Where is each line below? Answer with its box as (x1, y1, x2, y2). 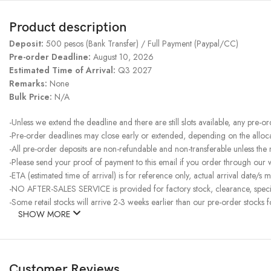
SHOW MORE (18, 208, 73, 221)
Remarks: (9, 77, 50, 90)
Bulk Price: (9, 91, 54, 103)
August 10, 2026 (91, 51, 154, 64)
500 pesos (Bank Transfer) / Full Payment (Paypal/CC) (46, 38, 238, 50)
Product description (9, 19, 126, 36)
